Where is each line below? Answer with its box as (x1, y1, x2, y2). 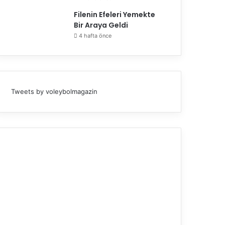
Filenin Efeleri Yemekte (74, 9, 156, 20)
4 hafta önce (79, 32, 112, 39)
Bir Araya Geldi (74, 20, 129, 30)
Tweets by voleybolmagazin (11, 87, 98, 95)
